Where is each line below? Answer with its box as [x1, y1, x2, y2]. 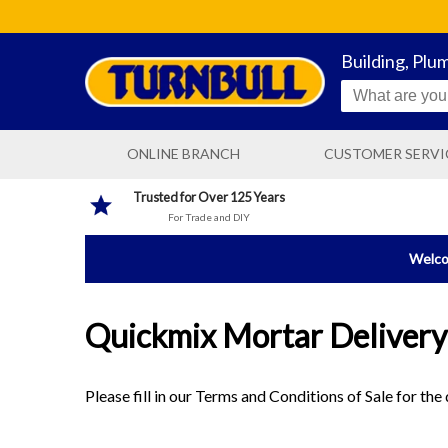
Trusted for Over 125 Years [132, 189, 285, 206]
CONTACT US [282, 180, 375, 198]
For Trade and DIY [167, 211, 250, 224]
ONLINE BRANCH [126, 145, 240, 163]
